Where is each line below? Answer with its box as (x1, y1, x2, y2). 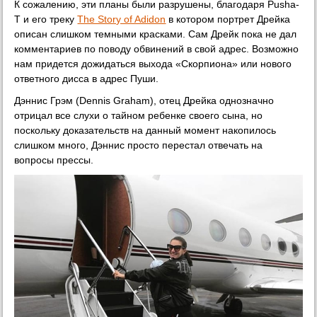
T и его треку (14, 13, 78, 25)
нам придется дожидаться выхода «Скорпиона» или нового (14, 57, 292, 69)
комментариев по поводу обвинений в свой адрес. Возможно (14, 42, 299, 54)
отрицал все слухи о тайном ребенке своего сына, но (14, 109, 263, 121)
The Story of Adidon (77, 13, 166, 25)
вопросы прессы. (14, 154, 94, 166)
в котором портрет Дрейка (166, 13, 291, 25)
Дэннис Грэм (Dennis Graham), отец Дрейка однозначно (14, 94, 275, 106)
